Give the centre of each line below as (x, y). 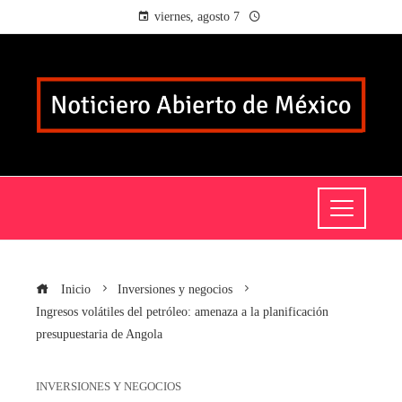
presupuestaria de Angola (99, 334)
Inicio (74, 289)
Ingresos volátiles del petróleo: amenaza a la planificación (182, 312)
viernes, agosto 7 (197, 17)
